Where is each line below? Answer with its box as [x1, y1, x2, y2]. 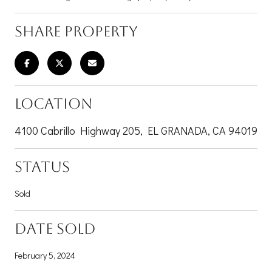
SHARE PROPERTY [15, 22, 138, 40]
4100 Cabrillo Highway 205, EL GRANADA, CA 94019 [15, 123, 257, 138]
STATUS [15, 158, 70, 175]
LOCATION [15, 95, 93, 112]
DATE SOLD [15, 220, 96, 237]
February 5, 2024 [15, 249, 75, 261]
